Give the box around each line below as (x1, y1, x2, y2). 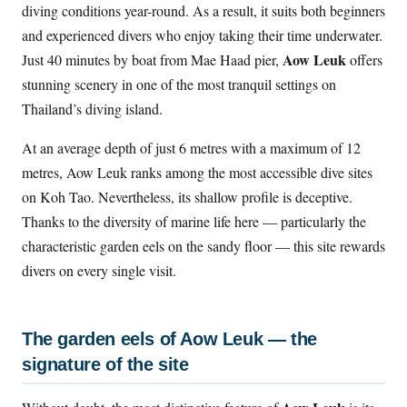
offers (346, 50, 382, 70)
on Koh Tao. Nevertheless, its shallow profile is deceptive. (22, 187, 352, 207)
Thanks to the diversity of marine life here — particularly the (22, 212, 366, 232)
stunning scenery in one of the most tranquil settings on (22, 74, 336, 94)
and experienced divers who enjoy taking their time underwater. (22, 25, 382, 45)
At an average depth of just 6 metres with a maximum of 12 (22, 138, 361, 158)
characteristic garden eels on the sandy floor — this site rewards (22, 236, 385, 256)
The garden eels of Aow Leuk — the (22, 329, 317, 350)
